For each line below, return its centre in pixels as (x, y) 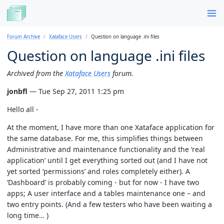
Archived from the (36, 73)
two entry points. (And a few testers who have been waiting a (109, 204)
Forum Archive (23, 36)
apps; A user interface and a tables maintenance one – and (106, 193)
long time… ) (28, 215)
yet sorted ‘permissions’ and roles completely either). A (98, 171)
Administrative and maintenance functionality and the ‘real (106, 149)
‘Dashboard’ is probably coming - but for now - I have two (103, 182)
